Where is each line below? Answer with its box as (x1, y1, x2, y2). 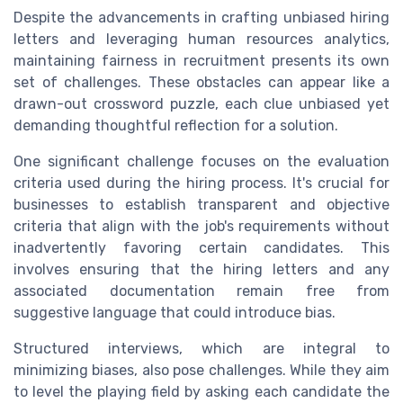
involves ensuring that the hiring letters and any (13, 261, 390, 279)
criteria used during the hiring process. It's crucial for (13, 175, 390, 193)
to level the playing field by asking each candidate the (13, 383, 390, 401)
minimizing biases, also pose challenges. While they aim (13, 362, 390, 380)
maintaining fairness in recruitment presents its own (13, 52, 390, 70)
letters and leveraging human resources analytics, (13, 31, 390, 49)
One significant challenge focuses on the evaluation (13, 153, 390, 171)
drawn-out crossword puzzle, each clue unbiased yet (13, 95, 390, 113)
